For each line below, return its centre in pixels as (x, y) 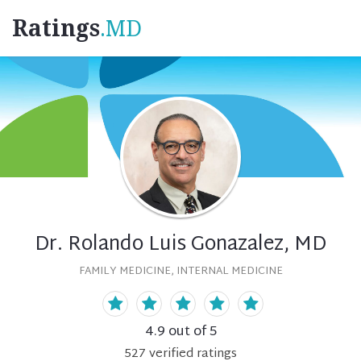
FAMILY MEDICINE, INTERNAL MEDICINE (180, 272)
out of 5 (191, 332)
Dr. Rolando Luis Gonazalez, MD (180, 245)
